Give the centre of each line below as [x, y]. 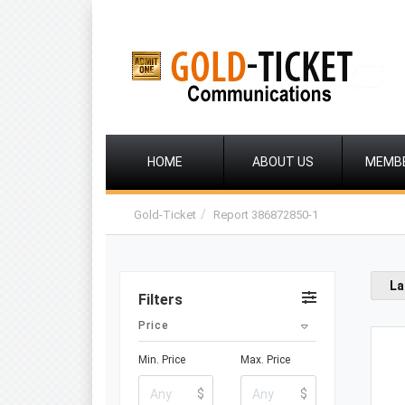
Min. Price [162, 360]
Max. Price [266, 360]
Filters [160, 300]
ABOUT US [283, 162]
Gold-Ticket [165, 215]
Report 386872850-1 [266, 215]
